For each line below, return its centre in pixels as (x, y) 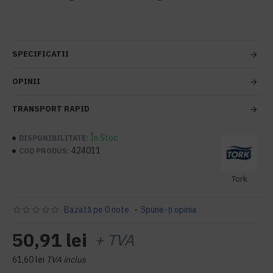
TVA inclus (66, 260)
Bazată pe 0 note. (97, 210)
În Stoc (104, 138)
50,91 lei (50, 240)
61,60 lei (28, 260)
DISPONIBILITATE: (54, 138)
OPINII (26, 81)
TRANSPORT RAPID (51, 109)
